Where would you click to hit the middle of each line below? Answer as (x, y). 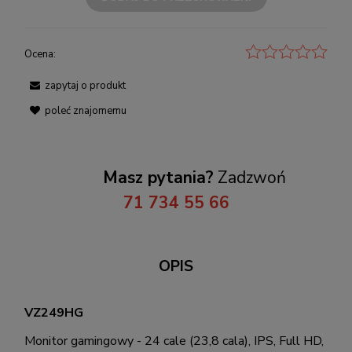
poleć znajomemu (86, 110)
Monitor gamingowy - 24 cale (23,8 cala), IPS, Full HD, (174, 341)
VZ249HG (54, 312)
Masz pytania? (158, 177)
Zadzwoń (250, 177)
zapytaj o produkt (85, 85)
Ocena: (40, 54)
